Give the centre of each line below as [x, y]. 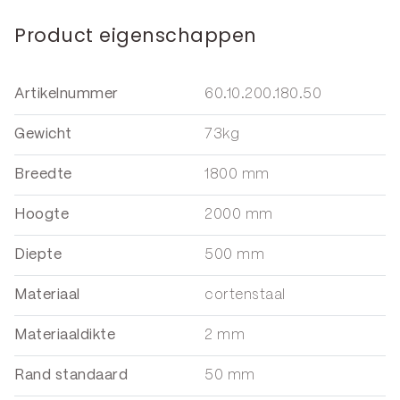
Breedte [43, 174]
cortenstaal [245, 295]
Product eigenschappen [136, 35]
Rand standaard [71, 375]
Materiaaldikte [65, 335]
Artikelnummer [67, 94]
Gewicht [43, 134]
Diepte [38, 254]
